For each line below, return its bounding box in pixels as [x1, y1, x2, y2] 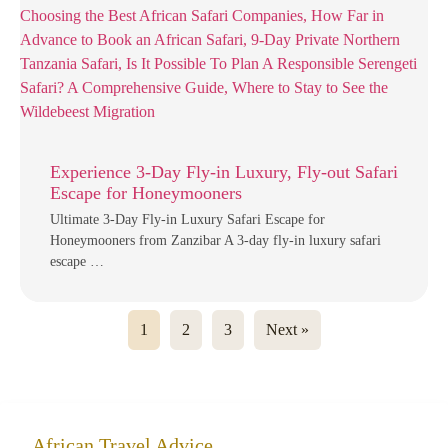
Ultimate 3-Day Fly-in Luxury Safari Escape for [50, 212, 325, 227]
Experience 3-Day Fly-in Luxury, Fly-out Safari [50, 162, 398, 182]
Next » [265, 321, 309, 338]
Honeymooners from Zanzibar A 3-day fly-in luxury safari [50, 233, 381, 248]
